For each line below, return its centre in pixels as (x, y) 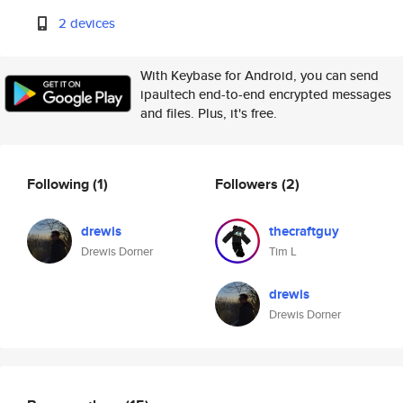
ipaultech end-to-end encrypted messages (266, 94)
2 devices (87, 23)
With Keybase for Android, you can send (260, 75)
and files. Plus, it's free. (209, 113)
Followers (248, 184)
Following (60, 184)
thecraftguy (304, 231)
